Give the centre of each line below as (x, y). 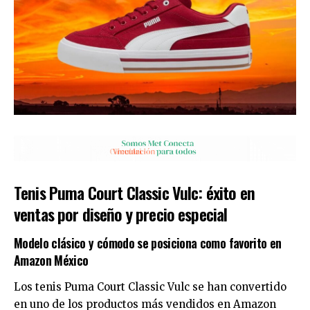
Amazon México (51, 260)
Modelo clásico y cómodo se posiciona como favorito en (148, 243)
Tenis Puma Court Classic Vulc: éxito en (134, 193)
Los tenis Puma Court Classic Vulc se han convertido (150, 287)
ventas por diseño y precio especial (121, 214)
